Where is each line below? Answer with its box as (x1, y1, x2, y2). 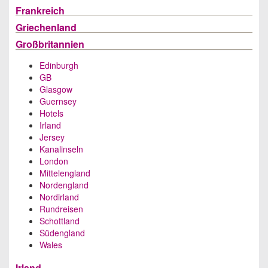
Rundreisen (39, 203, 83, 215)
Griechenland (16, 20, 77, 34)
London (39, 155, 68, 167)
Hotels (39, 107, 63, 119)
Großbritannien (16, 37, 84, 51)
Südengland (39, 227, 85, 239)
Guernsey (39, 95, 77, 107)
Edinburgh (39, 59, 78, 71)
